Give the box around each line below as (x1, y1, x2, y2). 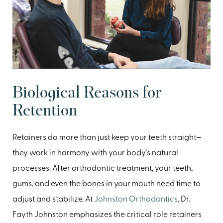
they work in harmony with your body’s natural (12, 149, 178, 157)
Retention (12, 103, 77, 119)
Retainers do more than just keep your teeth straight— (12, 133, 202, 142)
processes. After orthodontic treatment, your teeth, (12, 164, 193, 173)
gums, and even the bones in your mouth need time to (12, 180, 201, 188)
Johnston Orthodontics (94, 195, 178, 204)
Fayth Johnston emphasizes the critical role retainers (12, 211, 202, 219)
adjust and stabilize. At (12, 195, 94, 204)
